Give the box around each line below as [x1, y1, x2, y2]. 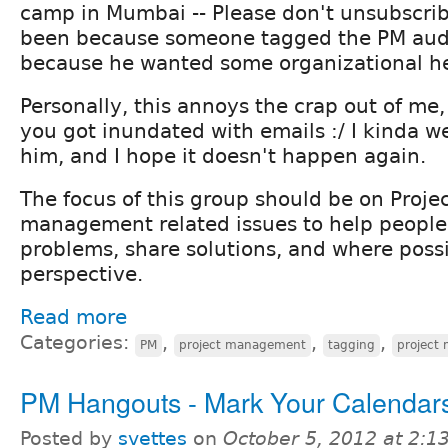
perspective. [20, 261, 143, 286]
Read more [20, 304, 127, 329]
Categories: [20, 331, 135, 353]
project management [179, 337, 306, 352]
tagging [328, 337, 375, 352]
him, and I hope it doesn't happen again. [20, 143, 426, 168]
